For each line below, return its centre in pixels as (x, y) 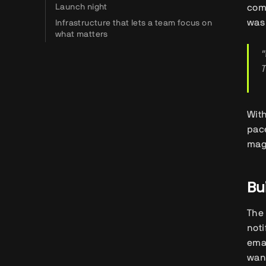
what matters (82, 34)
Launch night (81, 7)
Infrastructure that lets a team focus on (134, 23)
